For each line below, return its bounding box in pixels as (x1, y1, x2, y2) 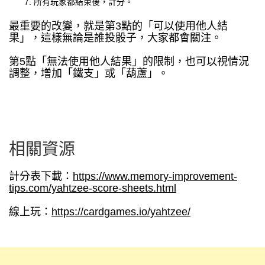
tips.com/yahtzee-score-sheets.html (9, 182, 176, 195)
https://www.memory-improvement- (73, 170, 237, 183)
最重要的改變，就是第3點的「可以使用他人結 (9, 20, 228, 33)
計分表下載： (9, 170, 73, 183)
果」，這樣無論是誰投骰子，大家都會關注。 (9, 32, 222, 44)
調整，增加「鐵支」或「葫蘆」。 (9, 67, 169, 80)
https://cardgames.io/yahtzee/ (51, 206, 190, 218)
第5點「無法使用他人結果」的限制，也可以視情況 (9, 56, 249, 68)
